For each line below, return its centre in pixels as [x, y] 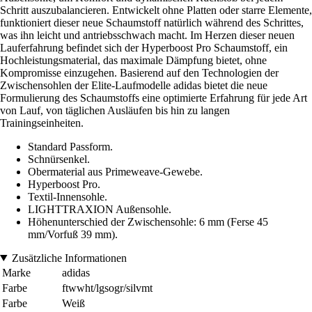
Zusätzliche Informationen [69, 258]
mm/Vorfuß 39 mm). [73, 234]
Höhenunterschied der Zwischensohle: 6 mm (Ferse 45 [148, 221]
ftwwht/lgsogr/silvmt [107, 288]
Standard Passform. [70, 146]
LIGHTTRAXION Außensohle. [100, 209]
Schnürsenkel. [59, 159]
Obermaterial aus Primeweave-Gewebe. [115, 171]
